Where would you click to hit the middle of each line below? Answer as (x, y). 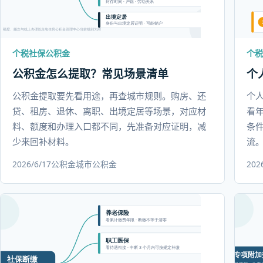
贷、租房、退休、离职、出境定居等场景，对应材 (109, 111)
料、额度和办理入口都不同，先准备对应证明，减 (109, 126)
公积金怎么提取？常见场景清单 (90, 74)
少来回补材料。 (43, 141)
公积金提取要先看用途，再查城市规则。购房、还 (109, 96)
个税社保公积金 (41, 53)
